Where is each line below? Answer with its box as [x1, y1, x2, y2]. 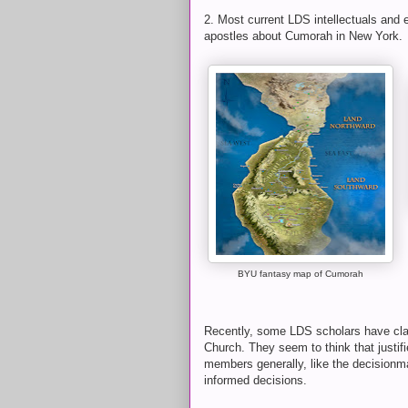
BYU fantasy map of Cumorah [238, 269, 363, 279]
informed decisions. [204, 373, 307, 387]
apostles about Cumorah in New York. [204, 29, 403, 43]
